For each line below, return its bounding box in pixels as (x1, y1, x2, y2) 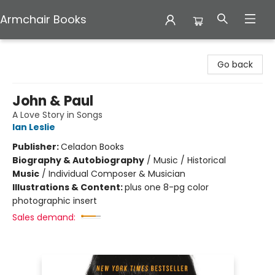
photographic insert (12, 195, 97, 207)
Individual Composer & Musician (48, 168, 185, 180)
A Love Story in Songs (12, 109, 103, 121)
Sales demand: (12, 211, 76, 223)
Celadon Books (61, 141, 124, 153)
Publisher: (12, 141, 61, 153)
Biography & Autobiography (12, 154, 144, 166)
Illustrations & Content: (12, 181, 125, 193)
